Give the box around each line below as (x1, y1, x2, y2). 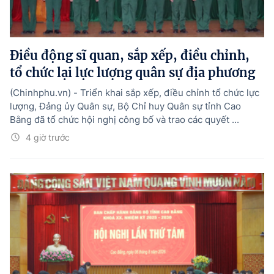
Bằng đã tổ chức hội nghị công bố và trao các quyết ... (10, 113, 239, 125)
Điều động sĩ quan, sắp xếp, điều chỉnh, (10, 47, 250, 63)
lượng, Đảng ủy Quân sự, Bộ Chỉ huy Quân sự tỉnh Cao (10, 100, 241, 112)
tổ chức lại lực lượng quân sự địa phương (10, 64, 255, 80)
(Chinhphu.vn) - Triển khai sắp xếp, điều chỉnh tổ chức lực (10, 86, 259, 98)
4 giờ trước (26, 131, 70, 143)
